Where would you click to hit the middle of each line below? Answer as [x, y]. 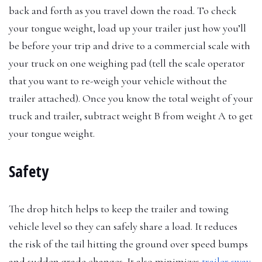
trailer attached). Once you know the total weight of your [131, 98]
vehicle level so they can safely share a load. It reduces [123, 226]
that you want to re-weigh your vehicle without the [118, 80]
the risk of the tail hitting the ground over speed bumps [128, 244]
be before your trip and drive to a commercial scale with [130, 45]
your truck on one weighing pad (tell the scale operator [127, 63]
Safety [29, 171]
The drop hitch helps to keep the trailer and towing [119, 208]
